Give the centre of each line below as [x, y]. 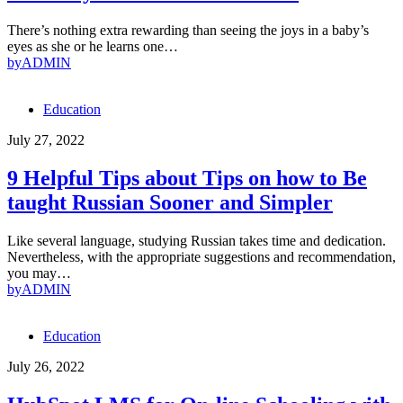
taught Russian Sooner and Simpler [170, 202]
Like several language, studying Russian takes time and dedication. [197, 240]
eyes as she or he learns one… [93, 46]
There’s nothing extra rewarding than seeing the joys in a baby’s [188, 30]
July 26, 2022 [46, 366]
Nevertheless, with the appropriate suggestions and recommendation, [201, 256]
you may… [39, 273]
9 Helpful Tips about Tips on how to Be [187, 178]
